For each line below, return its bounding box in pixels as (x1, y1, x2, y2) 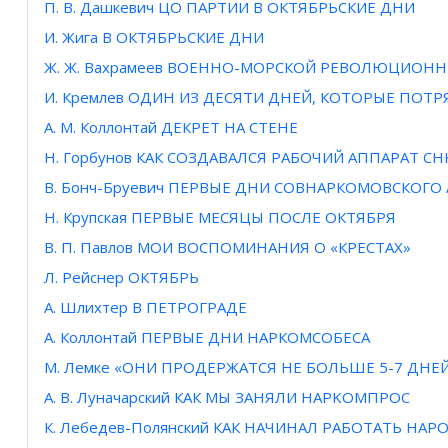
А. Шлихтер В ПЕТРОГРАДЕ (44, 297, 247, 318)
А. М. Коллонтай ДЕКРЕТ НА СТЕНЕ (44, 117, 298, 138)
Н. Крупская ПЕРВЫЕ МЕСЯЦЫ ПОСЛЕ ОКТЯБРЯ (44, 207, 396, 228)
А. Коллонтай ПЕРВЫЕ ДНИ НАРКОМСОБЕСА (44, 327, 370, 348)
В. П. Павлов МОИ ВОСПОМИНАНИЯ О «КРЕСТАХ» (44, 237, 411, 258)
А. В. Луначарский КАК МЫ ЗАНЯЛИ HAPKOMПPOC (44, 387, 410, 408)
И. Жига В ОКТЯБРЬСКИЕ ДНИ (44, 27, 264, 48)
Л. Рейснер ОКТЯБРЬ (44, 267, 199, 288)
